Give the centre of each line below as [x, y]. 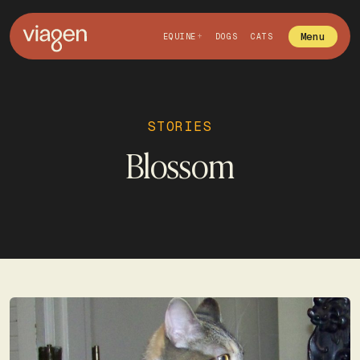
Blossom [180, 164]
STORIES [180, 127]
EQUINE [180, 36]
